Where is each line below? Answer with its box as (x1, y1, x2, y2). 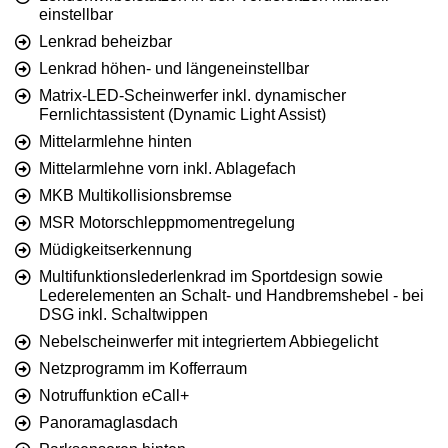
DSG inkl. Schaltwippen (39, 306, 208, 324)
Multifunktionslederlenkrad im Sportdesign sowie (39, 268, 383, 286)
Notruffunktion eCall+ (39, 387, 189, 405)
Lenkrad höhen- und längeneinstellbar (39, 60, 309, 78)
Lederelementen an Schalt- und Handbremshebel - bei (39, 287, 424, 305)
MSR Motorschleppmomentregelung (39, 214, 295, 232)
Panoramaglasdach (39, 414, 178, 432)
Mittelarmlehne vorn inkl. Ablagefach (39, 160, 296, 178)
